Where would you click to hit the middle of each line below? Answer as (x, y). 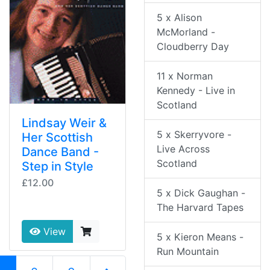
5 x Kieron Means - (200, 237)
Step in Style (58, 167)
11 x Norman (185, 76)
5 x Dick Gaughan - (201, 193)
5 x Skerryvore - (194, 135)
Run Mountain (188, 252)
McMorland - (186, 32)
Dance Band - (60, 152)
